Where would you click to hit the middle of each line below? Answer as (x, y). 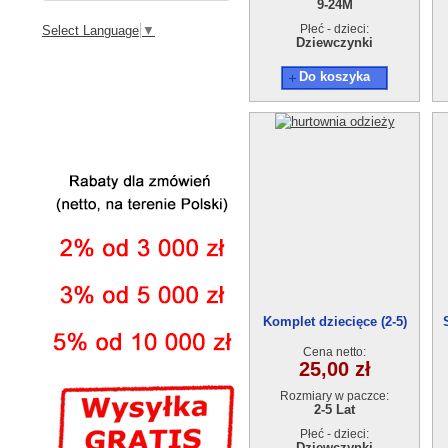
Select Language (90, 30)
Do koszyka (334, 76)
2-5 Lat (334, 409)
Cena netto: (334, 352)
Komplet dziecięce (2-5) (334, 321)
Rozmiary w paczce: (334, 396)
